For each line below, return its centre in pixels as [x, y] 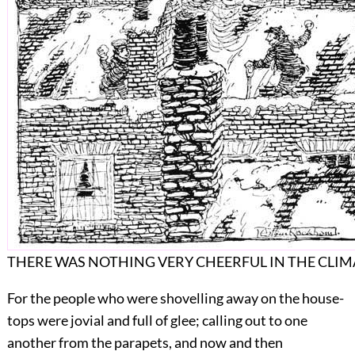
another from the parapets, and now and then [145, 343]
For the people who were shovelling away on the [153, 298]
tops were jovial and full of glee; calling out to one [157, 321]
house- [321, 298]
